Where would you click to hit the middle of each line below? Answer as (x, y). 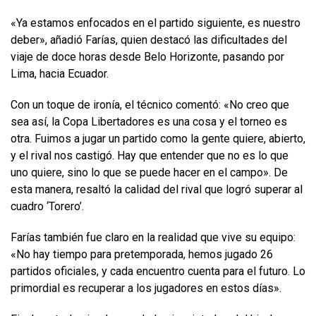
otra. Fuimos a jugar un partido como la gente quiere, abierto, (158, 138)
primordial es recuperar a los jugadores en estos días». (146, 288)
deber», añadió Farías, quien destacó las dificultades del (149, 39)
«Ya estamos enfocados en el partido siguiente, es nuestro (156, 23)
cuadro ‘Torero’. (47, 206)
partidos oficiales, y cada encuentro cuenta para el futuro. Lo (158, 271)
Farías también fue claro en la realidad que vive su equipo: (153, 237)
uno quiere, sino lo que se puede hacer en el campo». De (149, 172)
